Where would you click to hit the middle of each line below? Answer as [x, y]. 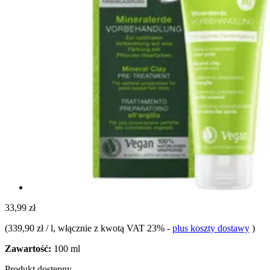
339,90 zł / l [30, 228]
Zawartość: [28, 248]
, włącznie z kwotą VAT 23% [110, 228]
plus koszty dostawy [211, 228]
